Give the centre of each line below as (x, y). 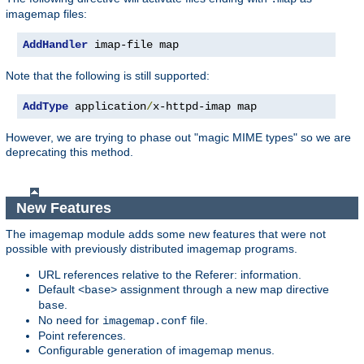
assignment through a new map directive (223, 290)
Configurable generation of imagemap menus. (156, 351)
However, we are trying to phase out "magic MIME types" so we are (178, 138)
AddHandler (55, 45)
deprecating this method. (69, 152)
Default (58, 290)
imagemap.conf (145, 321)
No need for (70, 321)
